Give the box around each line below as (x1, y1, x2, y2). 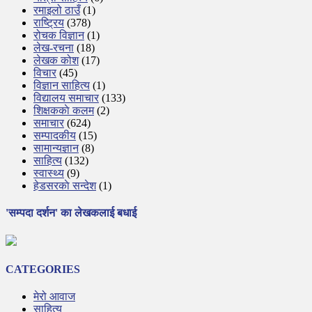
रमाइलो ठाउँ (33, 4, 80, 16)
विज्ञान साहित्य (33, 79, 90, 91)
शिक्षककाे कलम (33, 104, 94, 116)
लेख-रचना (33, 42, 74, 54)
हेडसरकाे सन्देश (33, 180, 96, 192)
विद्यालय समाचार (33, 92, 99, 104)
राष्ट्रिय (33, 17, 64, 29)
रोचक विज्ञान (33, 29, 84, 41)
